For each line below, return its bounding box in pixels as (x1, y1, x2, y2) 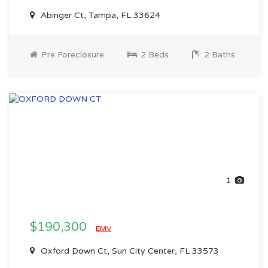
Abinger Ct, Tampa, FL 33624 (38, 10, 160, 20)
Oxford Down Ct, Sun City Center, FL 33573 (38, 246, 219, 256)
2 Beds (138, 50, 169, 60)
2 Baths (202, 50, 235, 60)
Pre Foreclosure (39, 50, 104, 60)
